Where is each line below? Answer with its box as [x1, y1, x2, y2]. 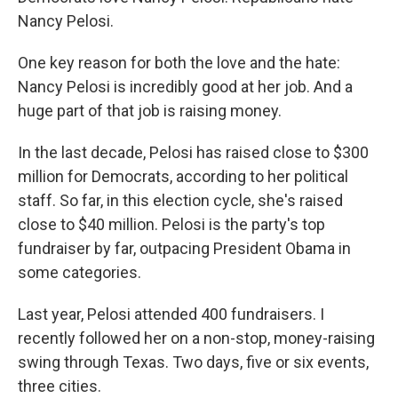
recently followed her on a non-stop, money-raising [18, 329, 375, 347]
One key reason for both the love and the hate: [18, 53, 340, 72]
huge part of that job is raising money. [18, 101, 282, 120]
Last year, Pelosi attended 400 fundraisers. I [18, 305, 324, 323]
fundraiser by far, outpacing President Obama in [18, 239, 351, 258]
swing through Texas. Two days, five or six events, [18, 353, 369, 371]
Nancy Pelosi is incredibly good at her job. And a [18, 77, 353, 96]
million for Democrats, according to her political [18, 167, 348, 186]
